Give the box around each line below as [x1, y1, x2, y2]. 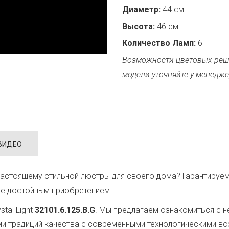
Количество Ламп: [122, 38, 196, 48]
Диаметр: [122, 5, 161, 14]
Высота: [122, 21, 155, 31]
